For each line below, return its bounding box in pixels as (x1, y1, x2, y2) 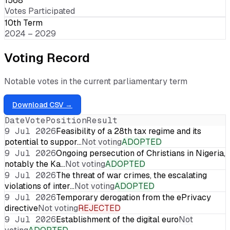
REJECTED (78, 202, 121, 214)
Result (87, 114, 118, 126)
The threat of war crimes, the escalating (56, 169, 207, 181)
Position (46, 114, 87, 126)
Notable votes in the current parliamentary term (4, 75, 187, 87)
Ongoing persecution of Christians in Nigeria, (56, 147, 225, 159)
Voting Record (4, 49, 90, 66)
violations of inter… (5, 180, 74, 191)
